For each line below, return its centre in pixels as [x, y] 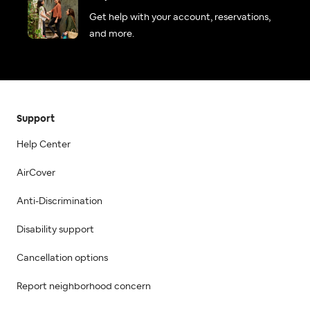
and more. [112, 34]
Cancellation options [62, 258]
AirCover [36, 173]
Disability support [55, 230]
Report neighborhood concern [84, 286]
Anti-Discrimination [60, 201]
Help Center [44, 145]
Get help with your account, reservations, [180, 17]
